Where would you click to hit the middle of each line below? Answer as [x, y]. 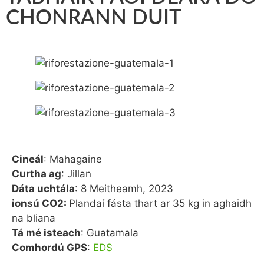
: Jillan [76, 174]
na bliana [34, 218]
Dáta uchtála [43, 189]
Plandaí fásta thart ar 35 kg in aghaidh [160, 203]
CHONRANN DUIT [94, 18]
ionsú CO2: [40, 203]
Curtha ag [37, 174]
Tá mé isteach [46, 233]
